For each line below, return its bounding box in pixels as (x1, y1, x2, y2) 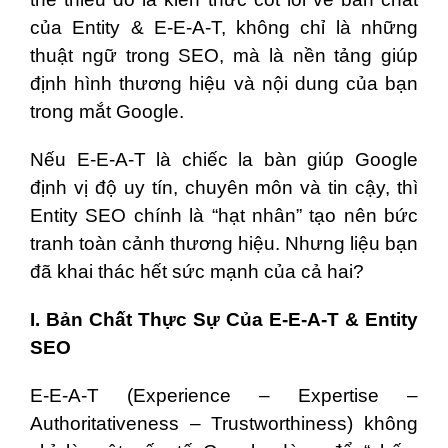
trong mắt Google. (30, 101, 184, 123)
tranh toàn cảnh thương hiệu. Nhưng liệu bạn (30, 233, 418, 255)
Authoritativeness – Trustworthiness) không (30, 413, 418, 435)
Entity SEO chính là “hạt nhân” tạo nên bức (30, 205, 418, 227)
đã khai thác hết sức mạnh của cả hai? (30, 261, 364, 283)
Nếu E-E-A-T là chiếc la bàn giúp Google (30, 149, 418, 171)
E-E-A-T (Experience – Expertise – (30, 385, 418, 407)
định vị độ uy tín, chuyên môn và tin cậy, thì (30, 177, 418, 199)
